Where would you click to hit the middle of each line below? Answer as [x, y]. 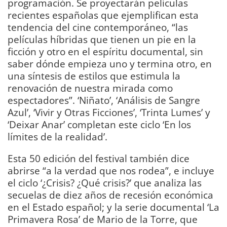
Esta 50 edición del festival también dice [99, 159]
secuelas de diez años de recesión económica [110, 195]
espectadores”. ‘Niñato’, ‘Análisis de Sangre [104, 100]
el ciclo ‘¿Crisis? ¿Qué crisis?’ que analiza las [105, 183]
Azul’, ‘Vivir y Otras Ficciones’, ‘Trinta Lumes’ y [109, 112]
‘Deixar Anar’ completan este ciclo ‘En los [99, 125]
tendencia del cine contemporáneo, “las [98, 27]
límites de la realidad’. [58, 137]
